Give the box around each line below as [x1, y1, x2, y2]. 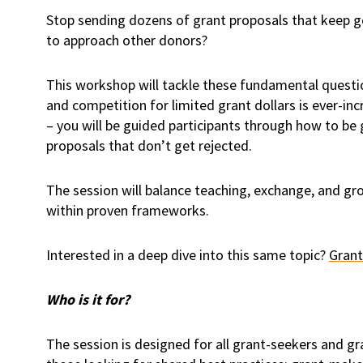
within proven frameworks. [46, 201, 209, 220]
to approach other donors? [46, 31, 207, 49]
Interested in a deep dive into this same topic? [46, 246, 329, 264]
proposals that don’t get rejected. [46, 136, 252, 155]
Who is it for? [46, 290, 130, 309]
